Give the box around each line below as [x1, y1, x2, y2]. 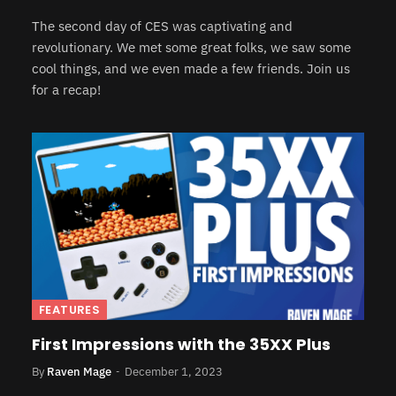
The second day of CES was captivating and [32, 18, 293, 34]
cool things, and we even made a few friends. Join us [32, 60, 350, 77]
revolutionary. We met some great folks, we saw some [32, 39, 351, 56]
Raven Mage [47, 363, 111, 379]
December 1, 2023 [125, 363, 223, 379]
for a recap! [32, 81, 101, 98]
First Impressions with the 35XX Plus [32, 332, 331, 355]
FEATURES [39, 301, 101, 318]
